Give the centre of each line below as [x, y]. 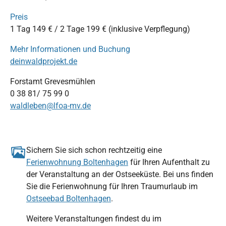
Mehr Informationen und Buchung [70, 49]
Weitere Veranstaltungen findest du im [94, 218]
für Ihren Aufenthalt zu [169, 162]
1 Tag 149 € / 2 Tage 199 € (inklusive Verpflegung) [100, 29]
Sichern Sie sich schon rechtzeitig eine [94, 150]
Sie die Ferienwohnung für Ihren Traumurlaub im [112, 186]
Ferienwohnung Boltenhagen [77, 162]
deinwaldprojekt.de [44, 61]
